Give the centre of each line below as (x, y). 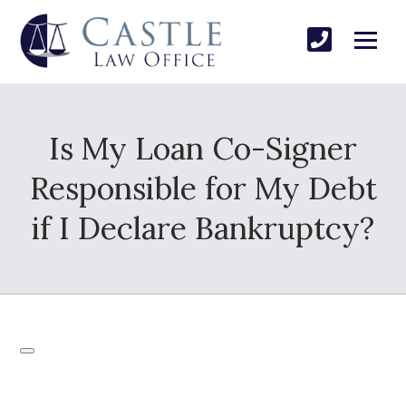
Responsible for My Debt (203, 188)
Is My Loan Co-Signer (203, 148)
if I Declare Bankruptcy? (203, 227)
